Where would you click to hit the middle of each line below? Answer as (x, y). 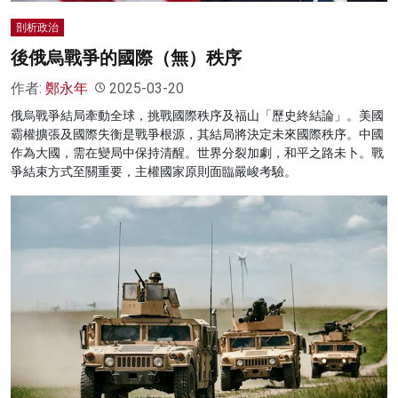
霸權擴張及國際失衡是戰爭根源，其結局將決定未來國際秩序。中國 (197, 134)
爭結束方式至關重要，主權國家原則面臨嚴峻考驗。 (154, 171)
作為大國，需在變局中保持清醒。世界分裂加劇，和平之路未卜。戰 (197, 152)
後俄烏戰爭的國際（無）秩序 (126, 57)
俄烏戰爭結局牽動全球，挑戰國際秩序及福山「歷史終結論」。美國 (197, 115)
